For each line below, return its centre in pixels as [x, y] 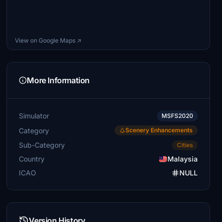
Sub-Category [42, 145]
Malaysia [182, 159]
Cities [185, 145]
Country [32, 159]
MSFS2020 [177, 116]
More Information [58, 80]
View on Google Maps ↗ [48, 40]
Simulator [34, 116]
